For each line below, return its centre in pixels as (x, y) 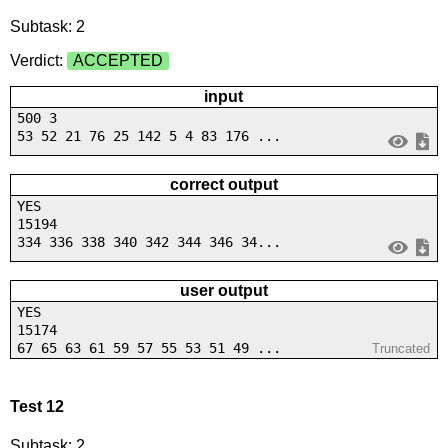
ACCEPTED (117, 60)
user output (223, 290)
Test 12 (36, 406)
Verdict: (38, 60)
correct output (223, 184)
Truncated (401, 348)
